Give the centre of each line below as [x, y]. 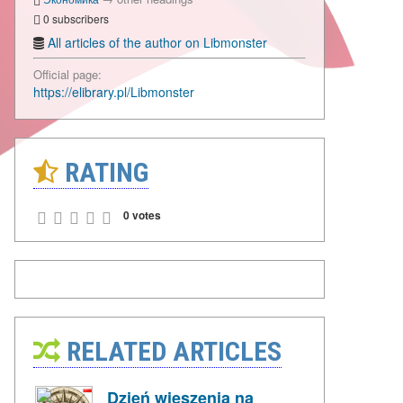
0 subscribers [75, 18]
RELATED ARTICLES [171, 352]
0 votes [142, 215]
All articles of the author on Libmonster [157, 43]
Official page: [67, 75]
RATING [103, 173]
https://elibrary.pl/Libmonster [114, 92]
